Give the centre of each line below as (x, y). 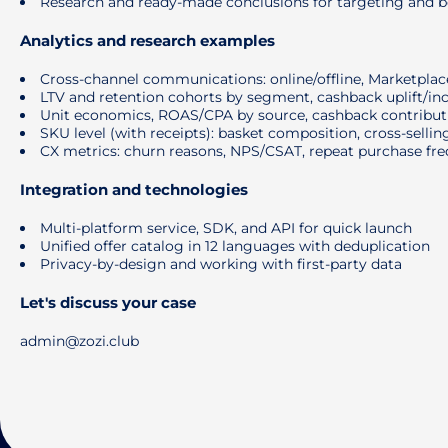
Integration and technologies (134, 189)
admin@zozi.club (79, 341)
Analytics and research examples (147, 40)
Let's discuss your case (108, 302)
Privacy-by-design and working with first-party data (221, 264)
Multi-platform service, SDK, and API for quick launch (226, 228)
